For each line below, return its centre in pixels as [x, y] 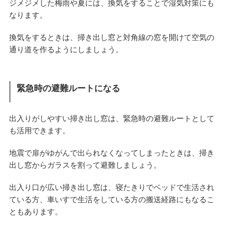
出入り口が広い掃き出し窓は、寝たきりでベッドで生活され [111, 187]
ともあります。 [35, 212]
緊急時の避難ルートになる [68, 89]
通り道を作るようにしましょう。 [66, 49]
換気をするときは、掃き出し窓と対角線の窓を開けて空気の [111, 37]
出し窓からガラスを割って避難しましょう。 [85, 165]
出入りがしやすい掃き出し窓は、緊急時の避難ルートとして [111, 119]
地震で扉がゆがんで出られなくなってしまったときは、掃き [111, 153]
